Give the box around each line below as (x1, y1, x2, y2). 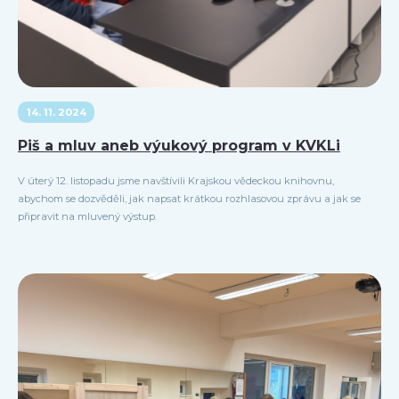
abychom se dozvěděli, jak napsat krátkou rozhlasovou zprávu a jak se (18, 192, 361, 206)
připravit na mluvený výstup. (18, 210, 157, 224)
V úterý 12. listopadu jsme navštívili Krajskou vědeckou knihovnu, (18, 175, 334, 188)
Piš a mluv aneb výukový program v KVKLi (18, 137, 340, 155)
